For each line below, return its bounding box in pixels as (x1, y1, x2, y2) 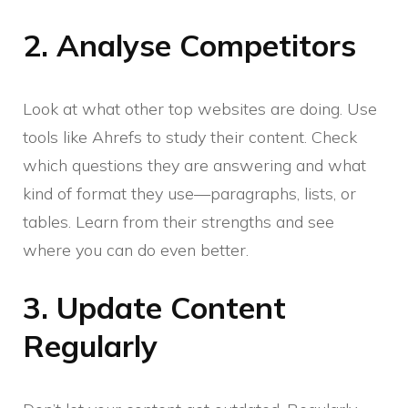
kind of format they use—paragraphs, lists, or (23, 182, 356, 204)
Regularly (23, 326, 158, 364)
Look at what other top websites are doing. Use (23, 97, 377, 119)
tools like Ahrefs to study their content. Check (23, 126, 357, 148)
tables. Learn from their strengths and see (23, 210, 334, 232)
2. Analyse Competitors (23, 25, 356, 64)
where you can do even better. (23, 239, 249, 260)
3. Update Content (23, 288, 286, 326)
